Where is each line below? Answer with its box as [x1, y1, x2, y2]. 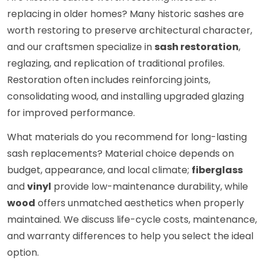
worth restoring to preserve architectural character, [7, 24, 252, 38]
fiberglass [192, 163, 243, 177]
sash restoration [154, 40, 239, 54]
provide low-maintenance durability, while [51, 180, 248, 194]
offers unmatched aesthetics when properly [35, 196, 244, 210]
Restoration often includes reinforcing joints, [7, 73, 210, 87]
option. [7, 246, 39, 260]
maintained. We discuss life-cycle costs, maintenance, [7, 213, 257, 227]
